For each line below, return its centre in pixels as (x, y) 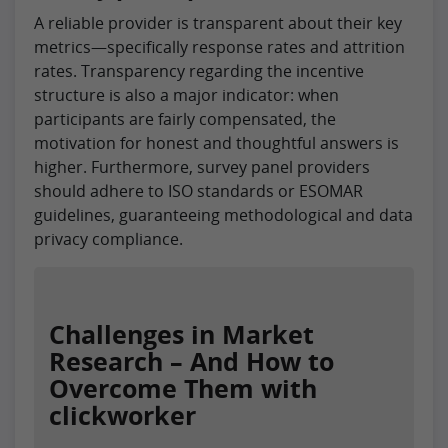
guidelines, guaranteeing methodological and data (223, 214)
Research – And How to (191, 360)
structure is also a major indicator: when (186, 94)
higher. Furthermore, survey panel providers (202, 166)
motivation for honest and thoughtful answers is (216, 142)
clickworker (122, 414)
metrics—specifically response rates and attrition (219, 46)
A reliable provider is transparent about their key (218, 22)
